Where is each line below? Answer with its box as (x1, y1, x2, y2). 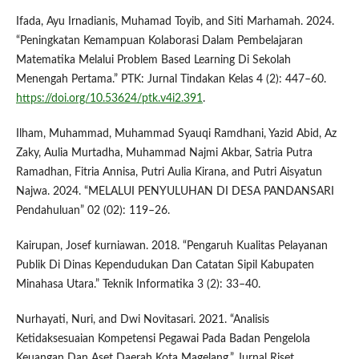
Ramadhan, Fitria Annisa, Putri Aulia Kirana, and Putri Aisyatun (15, 167, 322, 179)
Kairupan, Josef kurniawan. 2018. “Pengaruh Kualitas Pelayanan (15, 240, 328, 252)
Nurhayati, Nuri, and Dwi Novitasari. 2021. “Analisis (15, 314, 269, 326)
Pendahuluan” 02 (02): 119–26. (15, 205, 170, 217)
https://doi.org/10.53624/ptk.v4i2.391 (15, 93, 203, 105)
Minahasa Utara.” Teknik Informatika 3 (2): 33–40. (15, 279, 260, 291)
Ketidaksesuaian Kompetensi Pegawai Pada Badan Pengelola (15, 333, 310, 345)
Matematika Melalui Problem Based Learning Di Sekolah (15, 54, 291, 67)
